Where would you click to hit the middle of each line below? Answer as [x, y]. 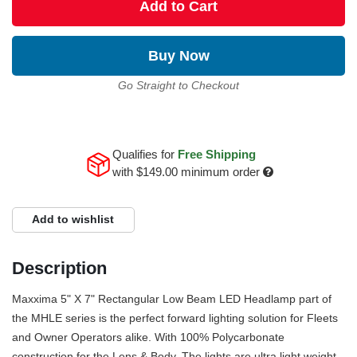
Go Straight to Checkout [178, 85]
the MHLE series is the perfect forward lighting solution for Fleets [175, 318]
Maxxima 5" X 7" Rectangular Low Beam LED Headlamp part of [172, 298]
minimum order [218, 171]
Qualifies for [145, 154]
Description [59, 268]
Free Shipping [216, 154]
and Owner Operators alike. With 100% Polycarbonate [148, 337]
